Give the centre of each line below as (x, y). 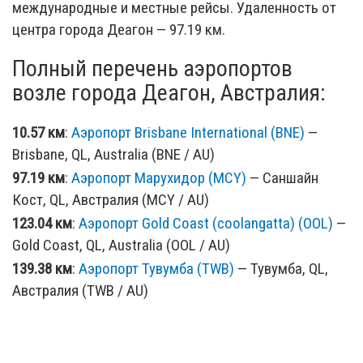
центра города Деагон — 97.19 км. (119, 29)
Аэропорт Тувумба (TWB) (156, 268)
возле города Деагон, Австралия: (169, 92)
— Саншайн (282, 177)
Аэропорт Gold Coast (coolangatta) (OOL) (206, 223)
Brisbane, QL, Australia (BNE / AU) (113, 154)
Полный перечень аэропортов (152, 68)
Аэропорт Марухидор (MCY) (159, 177)
